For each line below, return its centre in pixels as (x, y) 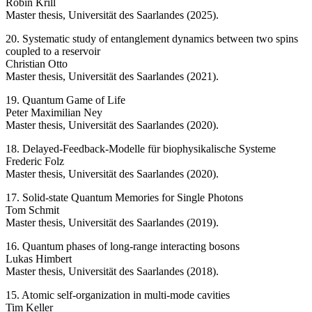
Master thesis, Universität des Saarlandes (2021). (112, 77)
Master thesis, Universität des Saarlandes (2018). (112, 272)
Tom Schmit (32, 210)
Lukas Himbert (39, 259)
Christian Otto (37, 64)
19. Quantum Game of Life (65, 100)
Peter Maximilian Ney (54, 113)
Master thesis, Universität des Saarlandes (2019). (112, 223)
